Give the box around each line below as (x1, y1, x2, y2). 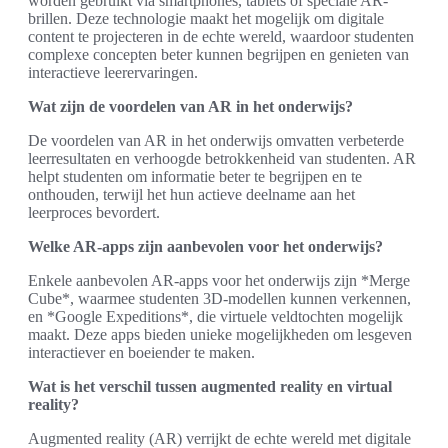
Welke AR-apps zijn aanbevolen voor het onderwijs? (28, 237, 383, 255)
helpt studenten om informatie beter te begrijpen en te (28, 167, 362, 185)
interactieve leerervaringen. (28, 63, 198, 81)
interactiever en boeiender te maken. (28, 343, 255, 361)
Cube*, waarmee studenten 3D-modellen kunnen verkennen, (28, 289, 411, 307)
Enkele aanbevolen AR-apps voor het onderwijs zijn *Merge (28, 271, 410, 289)
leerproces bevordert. (28, 203, 160, 221)
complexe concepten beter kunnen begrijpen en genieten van (28, 45, 409, 63)
